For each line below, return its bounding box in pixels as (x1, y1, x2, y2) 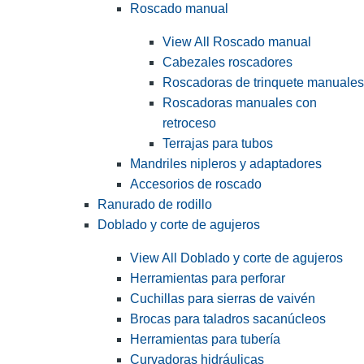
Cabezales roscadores (162, 55, 292, 70)
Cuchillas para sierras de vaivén (130, 292, 315, 306)
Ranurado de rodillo (97, 197, 212, 212)
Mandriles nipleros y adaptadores (130, 157, 322, 171)
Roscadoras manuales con (162, 96, 317, 110)
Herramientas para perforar (130, 271, 285, 286)
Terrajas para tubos (162, 136, 273, 151)
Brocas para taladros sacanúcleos (130, 312, 326, 327)
